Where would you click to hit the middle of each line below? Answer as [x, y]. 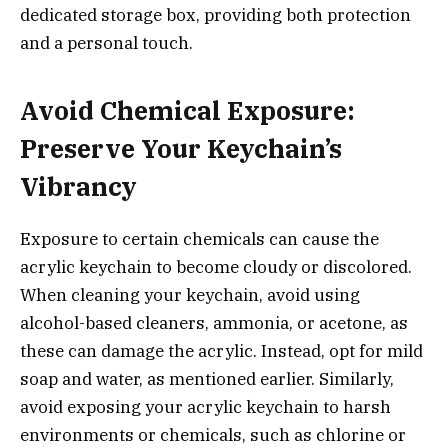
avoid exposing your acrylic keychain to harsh [205, 406]
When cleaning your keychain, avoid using [190, 294]
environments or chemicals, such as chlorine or [213, 434]
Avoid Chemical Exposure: [187, 110]
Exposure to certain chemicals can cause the [199, 238]
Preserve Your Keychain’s [181, 148]
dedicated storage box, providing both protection [215, 15]
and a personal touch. [106, 43]
